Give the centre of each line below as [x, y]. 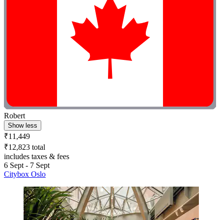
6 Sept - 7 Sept [27, 165]
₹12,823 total [25, 147]
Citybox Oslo [25, 174]
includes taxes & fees [37, 157]
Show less [23, 126]
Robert [14, 116]
